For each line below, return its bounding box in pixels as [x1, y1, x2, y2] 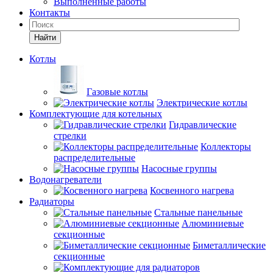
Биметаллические [193, 239, 266, 250]
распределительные [54, 152, 135, 163]
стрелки [54, 130, 87, 141]
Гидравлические [169, 119, 236, 130]
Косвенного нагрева [150, 185, 234, 196]
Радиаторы [29, 196, 74, 207]
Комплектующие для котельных [29, 108, 162, 119]
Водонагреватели [29, 174, 102, 185]
